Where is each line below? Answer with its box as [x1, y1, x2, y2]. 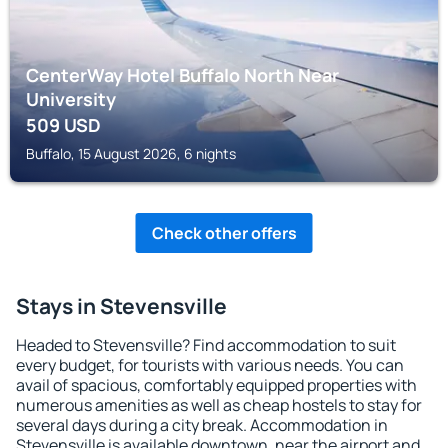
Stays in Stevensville [16, 292, 227, 320]
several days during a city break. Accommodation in [16, 414, 388, 436]
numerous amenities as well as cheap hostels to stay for [16, 394, 422, 416]
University [26, 87, 116, 111]
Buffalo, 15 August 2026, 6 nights [26, 144, 236, 163]
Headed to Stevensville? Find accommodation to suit [16, 334, 396, 356]
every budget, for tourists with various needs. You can [16, 354, 404, 376]
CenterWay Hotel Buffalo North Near [26, 63, 339, 87]
